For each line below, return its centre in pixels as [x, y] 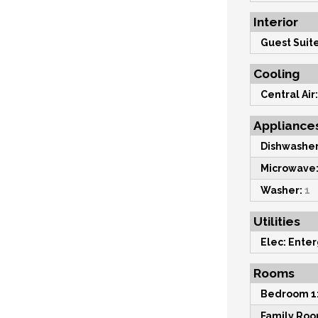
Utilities [277, 222]
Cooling [276, 74]
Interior [276, 22]
